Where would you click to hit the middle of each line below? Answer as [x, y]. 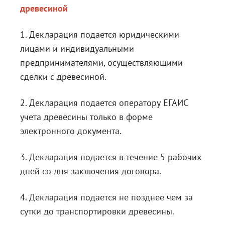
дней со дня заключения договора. [91, 171]
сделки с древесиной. [63, 77]
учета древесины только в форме [86, 117]
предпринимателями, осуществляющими [101, 63]
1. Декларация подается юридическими [100, 35]
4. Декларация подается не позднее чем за [106, 197]
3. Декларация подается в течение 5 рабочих [111, 157]
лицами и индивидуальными [77, 49]
